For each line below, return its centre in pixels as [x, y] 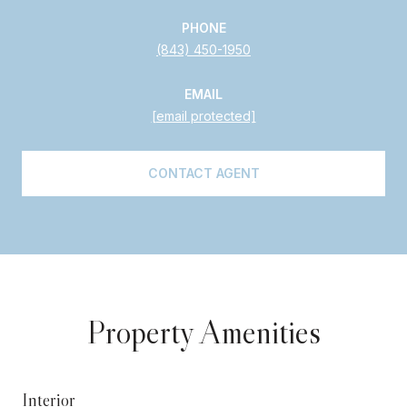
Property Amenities [203, 332]
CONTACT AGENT [203, 173]
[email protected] [203, 115]
